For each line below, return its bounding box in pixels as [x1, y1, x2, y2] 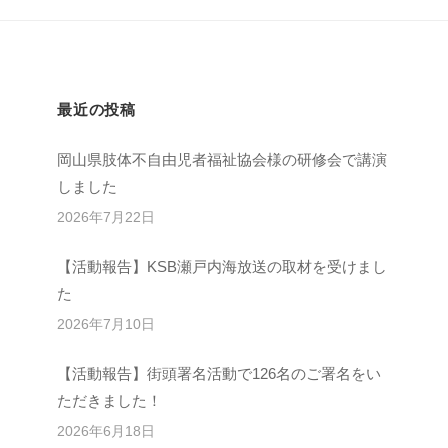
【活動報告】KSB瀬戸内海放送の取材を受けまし [57, 258, 388, 276]
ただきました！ [57, 392, 163, 410]
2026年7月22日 [57, 210, 156, 226]
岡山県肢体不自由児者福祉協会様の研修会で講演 [57, 151, 388, 169]
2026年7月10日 [57, 317, 156, 333]
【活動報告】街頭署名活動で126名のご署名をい [57, 365, 382, 383]
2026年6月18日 [57, 424, 156, 440]
